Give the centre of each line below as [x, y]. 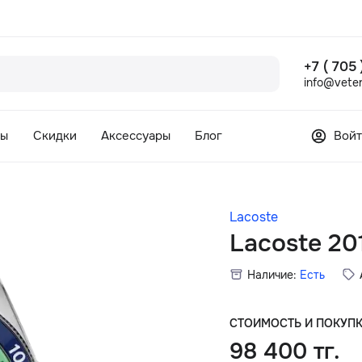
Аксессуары [135, 136]
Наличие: [272, 274]
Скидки [55, 136]
